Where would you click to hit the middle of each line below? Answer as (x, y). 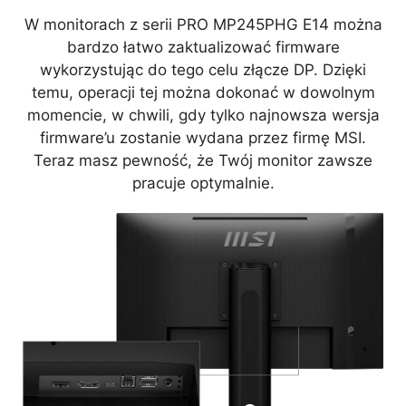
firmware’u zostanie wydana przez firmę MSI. (203, 137)
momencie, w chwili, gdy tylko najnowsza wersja (203, 115)
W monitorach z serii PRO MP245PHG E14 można (203, 24)
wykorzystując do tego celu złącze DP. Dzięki (203, 69)
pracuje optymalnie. (203, 183)
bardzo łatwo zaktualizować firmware (203, 47)
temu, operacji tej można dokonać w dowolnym (203, 92)
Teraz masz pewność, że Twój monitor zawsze (203, 160)
